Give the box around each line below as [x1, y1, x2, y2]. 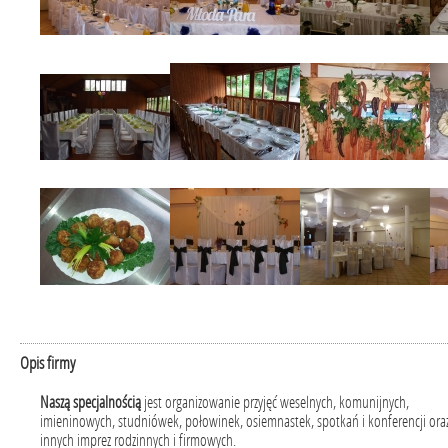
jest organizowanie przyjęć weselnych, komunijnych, [141, 393, 409, 412]
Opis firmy [20, 353, 75, 373]
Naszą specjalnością [40, 393, 141, 412]
